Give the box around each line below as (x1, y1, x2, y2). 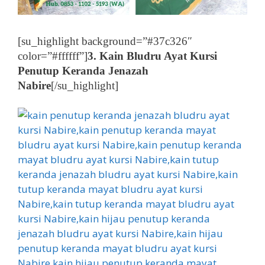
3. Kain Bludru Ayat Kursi (88, 49, 217, 62)
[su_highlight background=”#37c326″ (18, 34, 192, 47)
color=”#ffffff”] (18, 49, 88, 62)
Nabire (18, 79, 51, 92)
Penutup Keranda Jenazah (18, 64, 148, 77)
